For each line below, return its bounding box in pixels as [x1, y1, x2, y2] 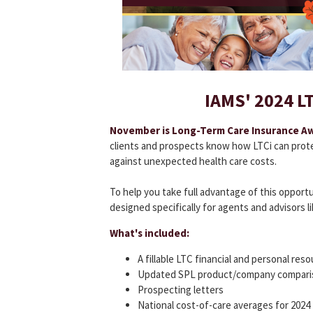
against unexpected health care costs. [110, 154, 277, 168]
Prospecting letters [138, 283, 224, 296]
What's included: [110, 226, 189, 240]
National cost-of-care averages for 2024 [138, 298, 310, 312]
